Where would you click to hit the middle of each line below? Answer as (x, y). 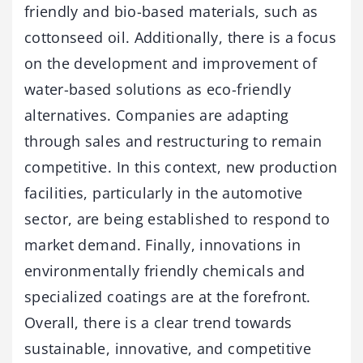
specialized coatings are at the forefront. (168, 296)
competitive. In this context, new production (181, 167)
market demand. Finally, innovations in (163, 244)
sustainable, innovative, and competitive (168, 348)
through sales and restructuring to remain (173, 141)
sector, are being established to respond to (177, 218)
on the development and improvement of (171, 63)
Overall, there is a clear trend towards (158, 322)
